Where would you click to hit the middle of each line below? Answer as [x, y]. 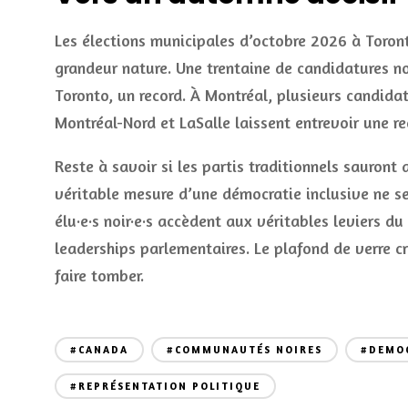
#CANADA [99, 350]
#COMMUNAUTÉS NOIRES [245, 350]
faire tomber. [99, 275]
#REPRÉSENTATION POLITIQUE [165, 386]
